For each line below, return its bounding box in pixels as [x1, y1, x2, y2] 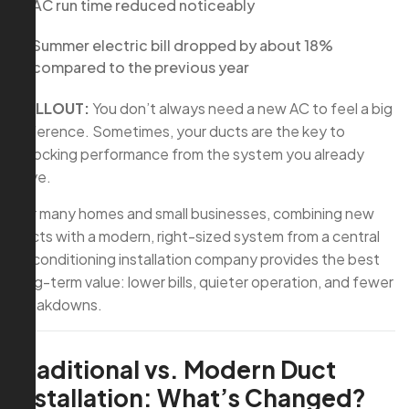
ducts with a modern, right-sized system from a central [14, 226, 380, 246]
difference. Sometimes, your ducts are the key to [14, 121, 345, 142]
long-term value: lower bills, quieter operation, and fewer [14, 272, 393, 292]
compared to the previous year [32, 58, 249, 78]
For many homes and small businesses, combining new [14, 204, 374, 224]
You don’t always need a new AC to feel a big [89, 99, 393, 119]
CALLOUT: [14, 99, 89, 119]
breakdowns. [14, 295, 102, 315]
